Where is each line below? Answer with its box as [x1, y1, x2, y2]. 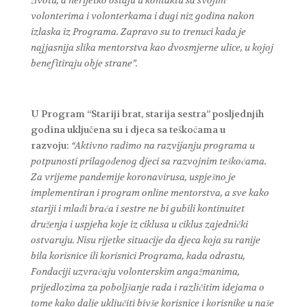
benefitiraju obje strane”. [30, 56, 138, 69]
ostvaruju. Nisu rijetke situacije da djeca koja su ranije [30, 233, 260, 246]
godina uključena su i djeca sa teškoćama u [30, 123, 225, 136]
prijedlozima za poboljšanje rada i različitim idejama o [30, 280, 265, 293]
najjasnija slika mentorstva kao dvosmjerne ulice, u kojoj [30, 40, 273, 53]
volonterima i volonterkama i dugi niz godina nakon [30, 9, 254, 22]
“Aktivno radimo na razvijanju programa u [71, 138, 255, 151]
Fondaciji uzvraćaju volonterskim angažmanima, [30, 265, 240, 278]
